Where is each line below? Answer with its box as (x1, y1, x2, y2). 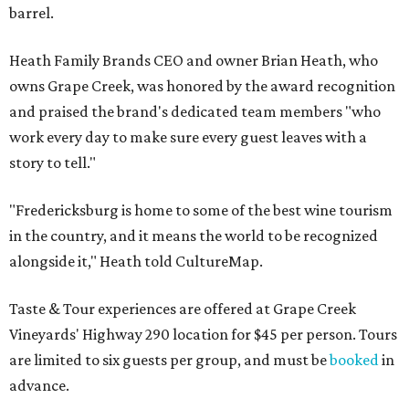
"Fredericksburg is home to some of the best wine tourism (9, 201, 393, 220)
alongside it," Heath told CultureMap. (9, 252, 263, 271)
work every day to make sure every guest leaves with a (9, 128, 367, 147)
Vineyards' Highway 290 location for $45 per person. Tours (9, 325, 397, 344)
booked (330, 351, 379, 370)
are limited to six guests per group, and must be (9, 351, 330, 370)
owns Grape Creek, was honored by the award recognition (9, 77, 395, 96)
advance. (9, 376, 69, 395)
